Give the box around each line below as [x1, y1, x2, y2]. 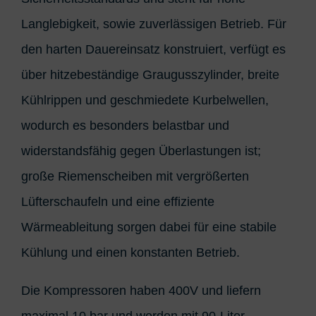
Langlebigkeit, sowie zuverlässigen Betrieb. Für [21, 16, 286, 31]
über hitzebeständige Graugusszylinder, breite [21, 67, 279, 82]
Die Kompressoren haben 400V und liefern [21, 283, 261, 298]
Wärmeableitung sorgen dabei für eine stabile [21, 219, 276, 234]
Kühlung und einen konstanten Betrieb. [21, 245, 240, 260]
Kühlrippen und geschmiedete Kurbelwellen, [21, 92, 269, 107]
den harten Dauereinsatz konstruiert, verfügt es [21, 42, 286, 56]
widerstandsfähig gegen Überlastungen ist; [21, 143, 261, 158]
